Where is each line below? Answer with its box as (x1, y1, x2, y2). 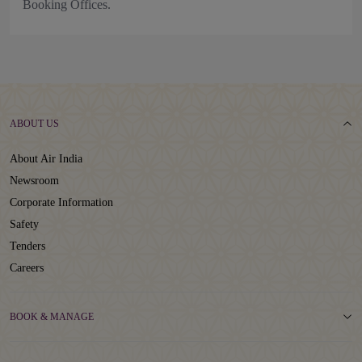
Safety (10, 218, 39, 230)
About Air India (10, 153, 82, 165)
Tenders (10, 240, 45, 252)
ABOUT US (10, 118, 59, 129)
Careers (10, 262, 44, 274)
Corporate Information (10, 196, 113, 208)
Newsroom (10, 175, 59, 187)
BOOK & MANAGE (10, 311, 94, 322)
